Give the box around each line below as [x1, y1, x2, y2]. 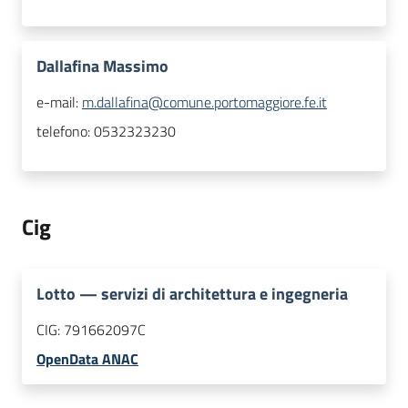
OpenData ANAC [36, 348, 138, 371]
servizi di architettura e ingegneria [101, 281, 348, 307]
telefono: [36, 120, 94, 143]
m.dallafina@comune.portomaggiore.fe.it [82, 91, 327, 114]
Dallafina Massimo [36, 54, 168, 79]
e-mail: [36, 91, 82, 114]
